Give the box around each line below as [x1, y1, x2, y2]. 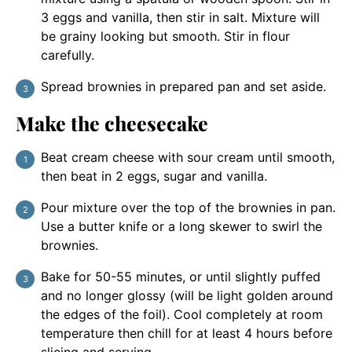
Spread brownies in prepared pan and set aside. [41, 78, 326, 94]
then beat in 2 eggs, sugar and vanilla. [41, 167, 267, 184]
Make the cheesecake [16, 109, 208, 136]
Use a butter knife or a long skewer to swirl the [41, 218, 322, 234]
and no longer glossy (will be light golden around [41, 287, 333, 303]
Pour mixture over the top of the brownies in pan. [41, 199, 335, 215]
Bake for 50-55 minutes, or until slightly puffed [41, 268, 321, 284]
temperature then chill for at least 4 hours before [41, 324, 332, 341]
